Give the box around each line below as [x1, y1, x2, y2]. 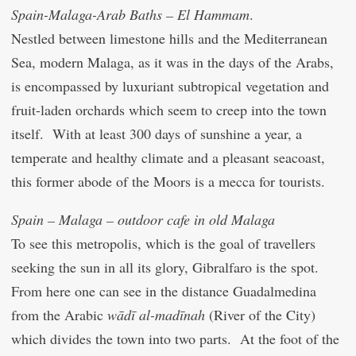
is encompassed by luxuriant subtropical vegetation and [11, 76, 329, 95]
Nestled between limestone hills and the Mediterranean [11, 29, 327, 48]
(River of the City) [209, 305, 315, 324]
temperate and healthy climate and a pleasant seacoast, [11, 148, 325, 167]
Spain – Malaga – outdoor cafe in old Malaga [11, 210, 275, 229]
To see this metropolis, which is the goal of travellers [11, 234, 315, 253]
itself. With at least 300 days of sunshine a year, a [11, 124, 302, 143]
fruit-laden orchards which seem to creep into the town [11, 100, 327, 119]
